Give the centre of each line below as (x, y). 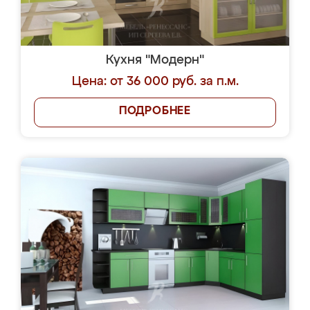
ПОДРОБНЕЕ (155, 111)
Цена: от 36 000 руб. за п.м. (155, 82)
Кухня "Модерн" (155, 60)
